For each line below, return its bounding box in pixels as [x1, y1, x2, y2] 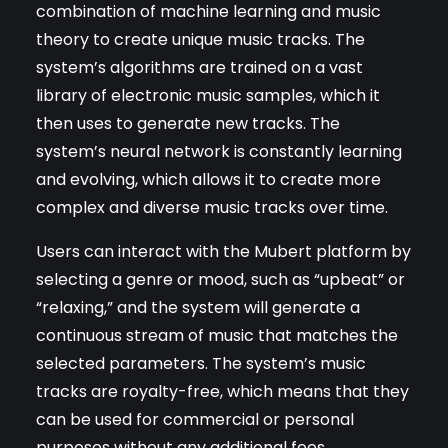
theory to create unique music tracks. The [36, 27, 365, 51]
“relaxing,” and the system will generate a [36, 295, 360, 319]
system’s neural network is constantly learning [36, 139, 402, 163]
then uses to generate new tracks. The [36, 111, 340, 135]
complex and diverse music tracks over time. [36, 195, 388, 219]
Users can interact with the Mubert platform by [36, 239, 411, 263]
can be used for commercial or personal [36, 407, 354, 431]
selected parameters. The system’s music [36, 351, 366, 375]
